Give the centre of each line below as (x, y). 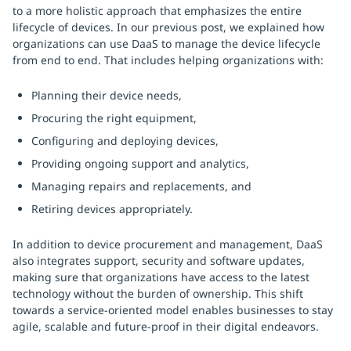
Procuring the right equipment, (114, 118)
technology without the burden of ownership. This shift (158, 293)
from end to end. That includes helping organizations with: (168, 60)
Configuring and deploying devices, (125, 141)
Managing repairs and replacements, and (141, 186)
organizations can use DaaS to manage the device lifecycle (166, 43)
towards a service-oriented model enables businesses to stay (173, 310)
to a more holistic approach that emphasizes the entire (157, 11)
